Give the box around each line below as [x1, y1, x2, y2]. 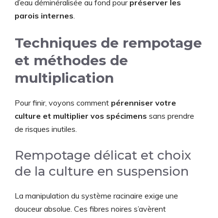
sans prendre [147, 110, 194, 121]
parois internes [15, 10, 73, 20]
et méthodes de [15, 52, 128, 69]
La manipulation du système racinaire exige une [15, 190, 178, 200]
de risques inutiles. [15, 124, 77, 134]
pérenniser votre [111, 97, 176, 108]
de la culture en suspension [15, 163, 189, 179]
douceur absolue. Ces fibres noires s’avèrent [15, 203, 166, 214]
